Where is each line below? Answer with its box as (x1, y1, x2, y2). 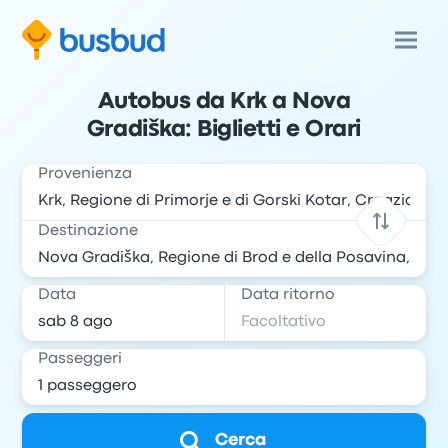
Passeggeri (38, 352, 123, 366)
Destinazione (38, 224, 139, 238)
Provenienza (38, 167, 133, 181)
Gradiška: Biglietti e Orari (86, 120, 362, 140)
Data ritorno (241, 288, 335, 302)
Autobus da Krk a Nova (97, 92, 351, 112)
